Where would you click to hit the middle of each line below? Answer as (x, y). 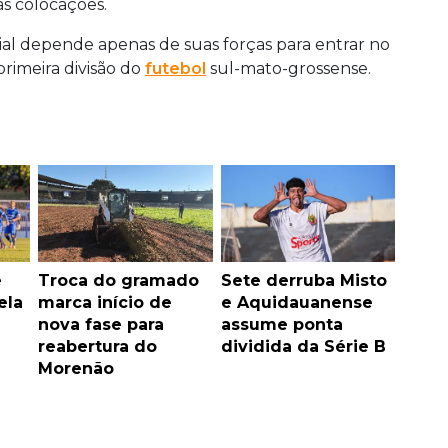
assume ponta (281, 325)
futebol (175, 69)
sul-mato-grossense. (288, 69)
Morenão (76, 369)
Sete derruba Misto (303, 281)
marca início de (105, 303)
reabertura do (97, 347)
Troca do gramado (118, 281)
